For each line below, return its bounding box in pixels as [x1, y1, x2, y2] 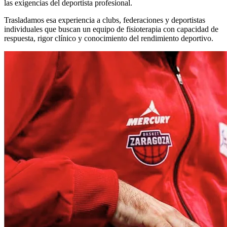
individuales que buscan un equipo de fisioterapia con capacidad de [4, 24, 218, 33]
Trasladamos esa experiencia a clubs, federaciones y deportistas [4, 15, 205, 24]
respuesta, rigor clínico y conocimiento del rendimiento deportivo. [4, 33, 213, 43]
